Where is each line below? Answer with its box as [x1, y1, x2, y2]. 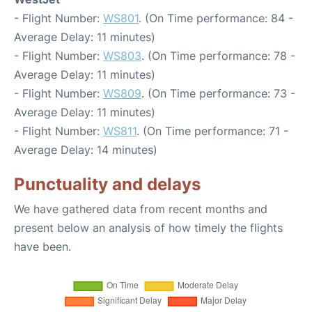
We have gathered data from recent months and [14, 202, 267, 216]
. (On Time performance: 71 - [136, 124, 288, 138]
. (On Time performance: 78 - [141, 49, 295, 63]
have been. [14, 240, 71, 253]
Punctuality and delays [14, 174, 201, 194]
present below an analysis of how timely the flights [14, 221, 283, 235]
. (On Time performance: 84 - [139, 11, 293, 25]
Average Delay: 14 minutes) [14, 143, 157, 157]
